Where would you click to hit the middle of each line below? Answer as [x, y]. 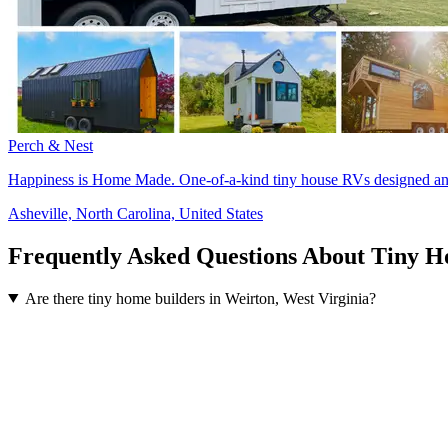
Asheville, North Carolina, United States [135, 213]
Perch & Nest [50, 145]
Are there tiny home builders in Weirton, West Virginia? [200, 298]
